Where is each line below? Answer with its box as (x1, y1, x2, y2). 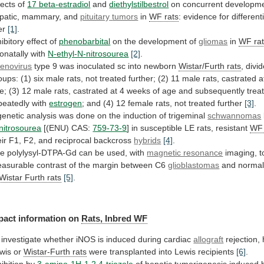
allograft (193, 234, 224, 244)
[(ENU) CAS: (41, 123, 93, 133)
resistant (216, 123, 248, 133)
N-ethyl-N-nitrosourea (48, 49, 129, 59)
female (128, 98, 154, 108)
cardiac (164, 234, 192, 244)
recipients (198, 246, 235, 256)
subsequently (195, 86, 245, 96)
